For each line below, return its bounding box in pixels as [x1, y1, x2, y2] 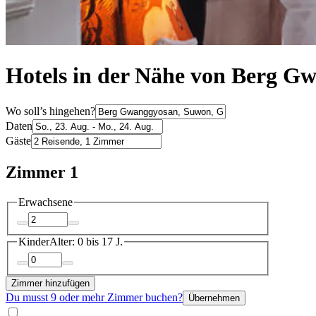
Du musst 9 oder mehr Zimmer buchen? [6, 291, 183, 303]
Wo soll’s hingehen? [6, 104, 95, 117]
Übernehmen [188, 292, 240, 303]
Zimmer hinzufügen [11, 277, 90, 288]
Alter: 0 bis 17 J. [49, 236, 123, 248]
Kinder [18, 236, 49, 248]
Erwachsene [18, 195, 73, 208]
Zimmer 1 [6, 162, 78, 181]
